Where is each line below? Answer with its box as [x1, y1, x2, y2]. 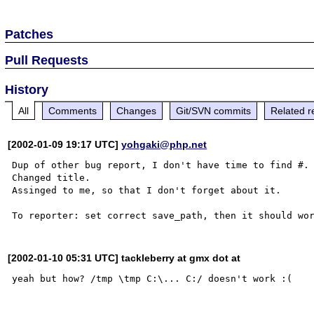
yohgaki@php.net [121, 138, 207, 150]
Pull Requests [5, 53, 89, 67]
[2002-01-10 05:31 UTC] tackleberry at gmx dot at [8, 252, 241, 264]
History [5, 82, 49, 97]
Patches [5, 27, 54, 41]
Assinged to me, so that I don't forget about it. [12, 184, 282, 196]
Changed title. [12, 172, 91, 183]
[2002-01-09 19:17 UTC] [8, 138, 122, 150]
